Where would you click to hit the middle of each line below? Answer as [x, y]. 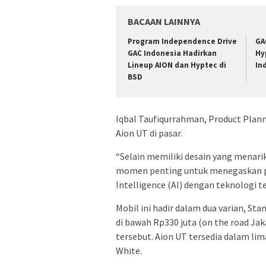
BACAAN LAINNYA [164, 21]
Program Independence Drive [182, 41]
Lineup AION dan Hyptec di [177, 65]
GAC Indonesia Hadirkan [172, 53]
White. [129, 251]
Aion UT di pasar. [149, 133]
